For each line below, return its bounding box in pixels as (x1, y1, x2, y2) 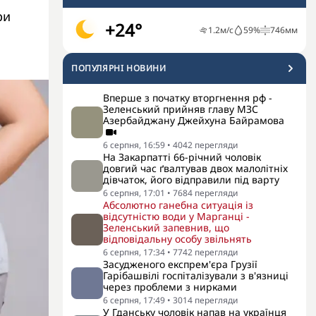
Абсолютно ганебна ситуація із (103, 198, 253, 212)
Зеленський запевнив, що (103, 221, 229, 234)
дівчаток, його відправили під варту (103, 173, 279, 186)
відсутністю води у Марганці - (103, 209, 250, 223)
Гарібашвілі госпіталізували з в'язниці (103, 269, 288, 282)
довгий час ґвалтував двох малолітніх (103, 162, 288, 175)
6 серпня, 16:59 (103, 139, 165, 151)
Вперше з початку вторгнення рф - (103, 91, 272, 104)
